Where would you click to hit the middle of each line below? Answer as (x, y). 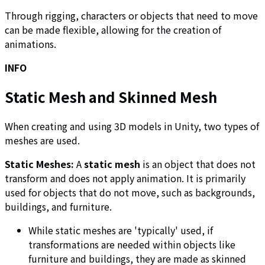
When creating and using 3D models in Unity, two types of (132, 126)
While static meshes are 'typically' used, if (121, 230)
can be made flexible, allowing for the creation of (113, 30)
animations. (30, 44)
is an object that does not (198, 164)
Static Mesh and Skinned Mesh (111, 97)
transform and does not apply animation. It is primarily (125, 178)
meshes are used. (42, 140)
